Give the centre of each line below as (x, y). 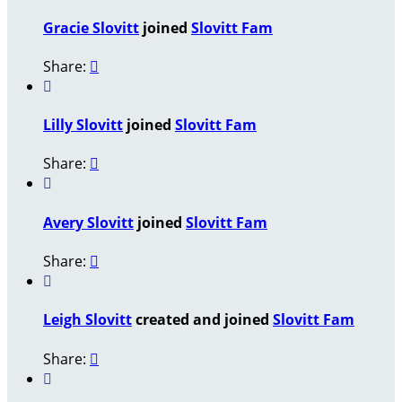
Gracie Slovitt (91, 27)
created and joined (202, 320)
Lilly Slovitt (83, 125)
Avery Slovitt (88, 222)
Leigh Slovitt (87, 320)
